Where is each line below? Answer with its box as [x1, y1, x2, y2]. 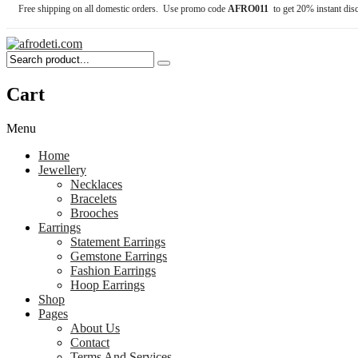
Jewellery [38, 163, 86, 177]
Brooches [70, 206, 118, 221]
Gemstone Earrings [70, 249, 167, 264]
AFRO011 [228, 3, 273, 15]
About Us [70, 321, 120, 336]
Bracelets [70, 192, 117, 206]
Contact [70, 336, 109, 350]
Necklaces [70, 177, 122, 192]
